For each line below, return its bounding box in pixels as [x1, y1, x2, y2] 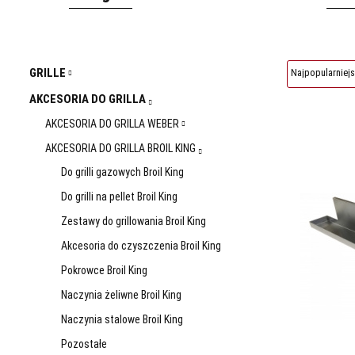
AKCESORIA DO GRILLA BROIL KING [45, 142, 198, 155]
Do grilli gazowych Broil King [61, 166, 184, 178]
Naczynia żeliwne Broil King [61, 288, 181, 301]
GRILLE [29, 66, 68, 80]
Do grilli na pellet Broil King [61, 190, 177, 203]
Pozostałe [61, 338, 107, 350]
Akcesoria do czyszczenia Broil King [61, 239, 221, 252]
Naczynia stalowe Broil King [61, 313, 183, 326]
